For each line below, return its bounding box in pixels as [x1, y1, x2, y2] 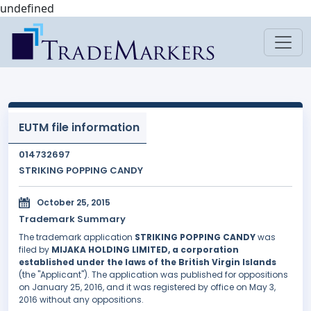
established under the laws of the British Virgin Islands [19, 256, 276, 269]
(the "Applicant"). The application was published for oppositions [19, 269, 288, 281]
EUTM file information [19, 119, 140, 135]
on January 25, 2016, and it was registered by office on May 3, [19, 281, 276, 294]
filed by [19, 244, 51, 256]
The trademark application [19, 231, 135, 244]
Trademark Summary [19, 212, 126, 226]
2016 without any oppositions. [19, 294, 144, 306]
